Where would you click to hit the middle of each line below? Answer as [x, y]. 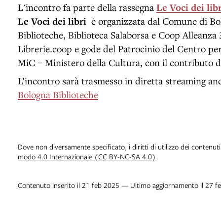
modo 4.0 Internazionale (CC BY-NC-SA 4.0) [87, 156]
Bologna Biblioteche [58, 94]
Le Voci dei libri [52, 21]
